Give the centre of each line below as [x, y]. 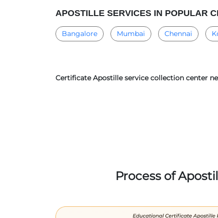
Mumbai [131, 34]
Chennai [178, 34]
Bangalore [80, 34]
